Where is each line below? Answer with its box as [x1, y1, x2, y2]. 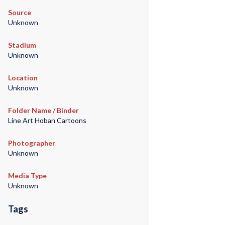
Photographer [8, 139, 55, 148]
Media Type [8, 171, 47, 180]
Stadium [8, 41, 36, 50]
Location [8, 73, 38, 82]
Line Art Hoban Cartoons [8, 116, 86, 125]
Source [8, 8, 31, 17]
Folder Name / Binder [8, 106, 79, 115]
